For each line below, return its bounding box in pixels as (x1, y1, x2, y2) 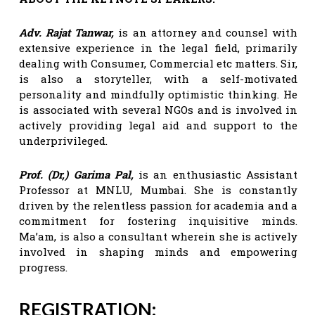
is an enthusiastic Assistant (139, 167, 298, 181)
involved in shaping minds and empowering (19, 244, 297, 259)
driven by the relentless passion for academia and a (19, 198, 297, 212)
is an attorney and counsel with (118, 25, 297, 39)
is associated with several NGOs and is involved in (19, 102, 297, 117)
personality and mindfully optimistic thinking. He (19, 86, 297, 101)
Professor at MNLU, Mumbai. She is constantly (19, 182, 297, 197)
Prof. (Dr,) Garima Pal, (19, 167, 139, 181)
